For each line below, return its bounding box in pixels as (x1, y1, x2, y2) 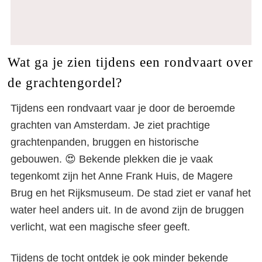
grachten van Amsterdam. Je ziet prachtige (11, 119, 210, 131)
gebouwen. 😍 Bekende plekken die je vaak (11, 153, 213, 165)
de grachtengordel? (7, 75, 122, 90)
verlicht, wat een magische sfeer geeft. (11, 221, 190, 233)
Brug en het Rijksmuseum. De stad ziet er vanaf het (11, 187, 251, 199)
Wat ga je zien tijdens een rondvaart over (7, 54, 253, 70)
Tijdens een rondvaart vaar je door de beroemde (11, 102, 235, 114)
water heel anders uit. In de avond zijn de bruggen (11, 204, 244, 216)
